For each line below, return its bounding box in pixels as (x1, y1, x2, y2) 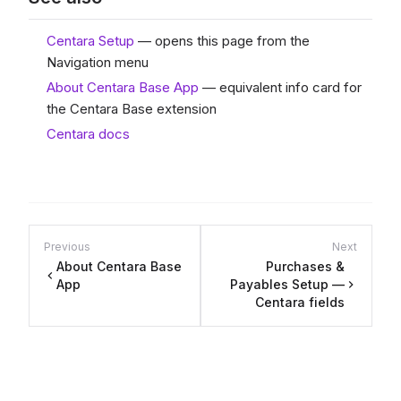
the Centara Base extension (47, 100, 217, 117)
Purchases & (266, 259, 345, 274)
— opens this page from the (134, 32, 310, 49)
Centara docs (47, 125, 130, 142)
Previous (44, 240, 90, 253)
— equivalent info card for (199, 79, 362, 96)
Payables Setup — (230, 277, 345, 292)
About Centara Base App (47, 79, 199, 96)
